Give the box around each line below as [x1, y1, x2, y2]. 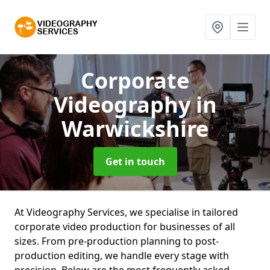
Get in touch [105, 155, 165, 168]
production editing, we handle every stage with [14, 249, 229, 262]
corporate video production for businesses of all [14, 220, 235, 233]
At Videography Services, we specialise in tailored [14, 206, 238, 219]
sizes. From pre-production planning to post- [14, 234, 219, 248]
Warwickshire [61, 114, 209, 143]
